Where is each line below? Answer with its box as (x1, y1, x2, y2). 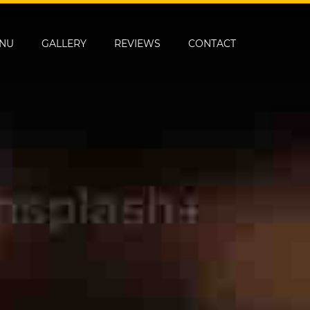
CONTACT (188, 37, 236, 50)
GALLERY (42, 37, 86, 50)
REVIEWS (114, 37, 161, 50)
